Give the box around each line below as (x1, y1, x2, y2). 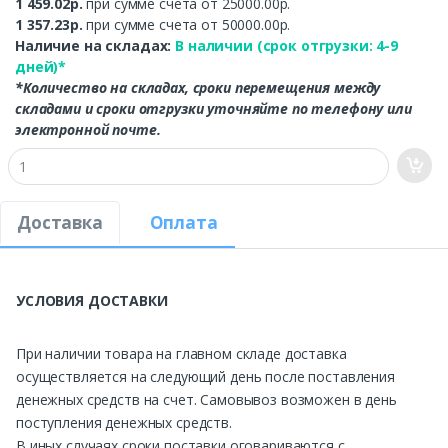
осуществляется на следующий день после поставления (16, 367, 395, 387)
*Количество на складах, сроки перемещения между (15, 78, 381, 98)
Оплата (149, 211, 218, 235)
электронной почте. (15, 120, 161, 140)
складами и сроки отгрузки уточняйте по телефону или (15, 99, 412, 119)
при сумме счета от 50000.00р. (86, 15, 291, 35)
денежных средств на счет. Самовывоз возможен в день (16, 390, 397, 410)
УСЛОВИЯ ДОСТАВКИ (16, 291, 168, 311)
